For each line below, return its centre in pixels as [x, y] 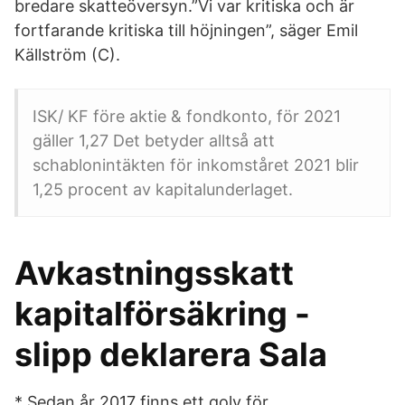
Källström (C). [67, 55]
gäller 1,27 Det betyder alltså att [154, 141]
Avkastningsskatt [154, 273]
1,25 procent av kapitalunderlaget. [163, 189]
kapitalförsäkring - [162, 314]
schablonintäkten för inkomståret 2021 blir [196, 165]
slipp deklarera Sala [171, 354]
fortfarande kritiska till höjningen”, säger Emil [186, 30]
